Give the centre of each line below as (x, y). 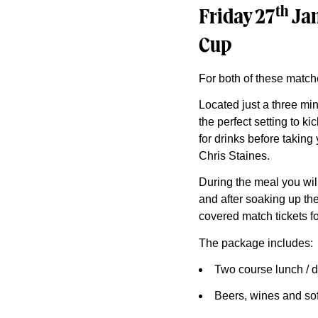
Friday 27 (237, 18)
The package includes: (256, 243)
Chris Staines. (234, 155)
